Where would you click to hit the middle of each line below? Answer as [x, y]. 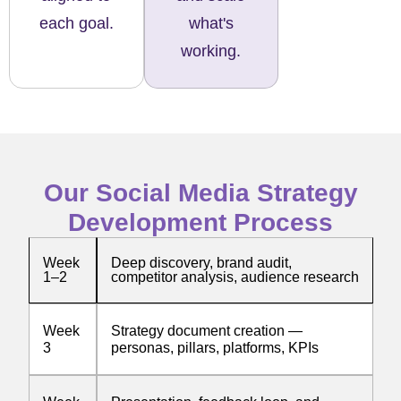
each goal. [76, 24]
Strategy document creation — [206, 331]
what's [211, 24]
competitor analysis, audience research [235, 277]
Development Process [200, 223]
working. [211, 51]
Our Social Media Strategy [200, 193]
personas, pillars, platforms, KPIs [214, 348]
